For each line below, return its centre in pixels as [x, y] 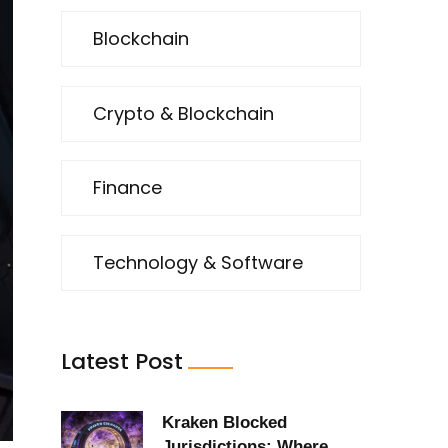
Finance [127, 188]
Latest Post [122, 361]
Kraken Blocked [224, 422]
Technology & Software [198, 262]
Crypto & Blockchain [183, 113]
